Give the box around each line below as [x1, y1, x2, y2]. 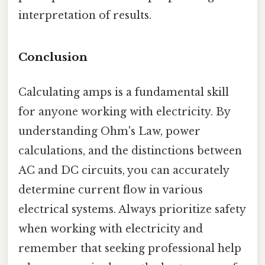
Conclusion [18, 50, 88, 64]
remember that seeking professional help [18, 242, 241, 256]
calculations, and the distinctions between [18, 144, 242, 158]
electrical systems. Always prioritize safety [18, 203, 245, 216]
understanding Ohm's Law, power [18, 125, 201, 138]
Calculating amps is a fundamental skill [18, 86, 229, 99]
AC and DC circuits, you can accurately [18, 164, 229, 177]
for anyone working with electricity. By [18, 105, 230, 119]
